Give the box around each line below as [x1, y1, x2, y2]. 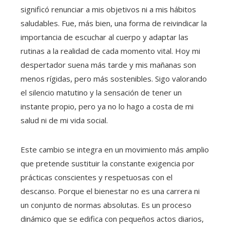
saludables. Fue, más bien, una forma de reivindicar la [21, 18, 207, 29]
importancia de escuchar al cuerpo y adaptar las [21, 32, 188, 43]
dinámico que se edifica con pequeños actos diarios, [21, 214, 204, 224]
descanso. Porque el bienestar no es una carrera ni [21, 186, 200, 197]
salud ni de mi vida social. [21, 115, 108, 126]
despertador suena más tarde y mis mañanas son [21, 60, 196, 70]
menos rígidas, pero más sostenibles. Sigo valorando [21, 73, 207, 84]
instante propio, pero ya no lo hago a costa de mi [21, 101, 194, 112]
